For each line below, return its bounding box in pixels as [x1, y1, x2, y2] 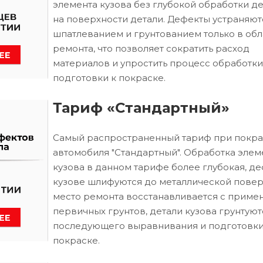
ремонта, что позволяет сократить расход [53, 43, 249, 55]
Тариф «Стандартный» [53, 99, 230, 117]
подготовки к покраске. [53, 72, 166, 84]
